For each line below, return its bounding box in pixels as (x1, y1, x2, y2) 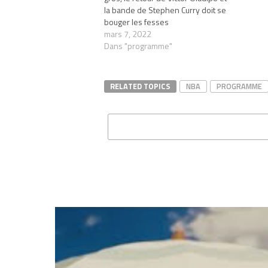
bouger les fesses (104, 15, 169, 28)
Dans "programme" (104, 39, 172, 52)
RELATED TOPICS (110, 80, 170, 92)
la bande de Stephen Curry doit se (104, 3, 226, 16)
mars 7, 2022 (104, 27, 151, 40)
